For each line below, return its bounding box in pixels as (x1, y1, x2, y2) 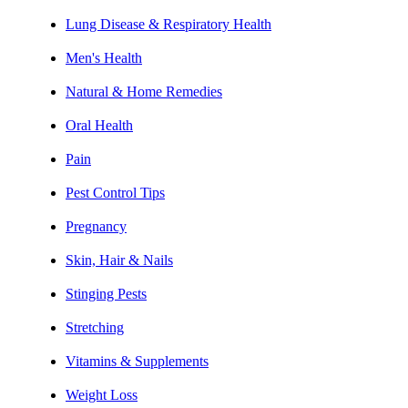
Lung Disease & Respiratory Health (66, 15, 271, 32)
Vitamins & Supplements (66, 352, 209, 369)
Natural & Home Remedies (66, 83, 222, 99)
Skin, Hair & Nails (66, 251, 173, 268)
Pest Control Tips (66, 184, 165, 200)
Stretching (66, 319, 124, 335)
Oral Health (66, 117, 133, 133)
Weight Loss (66, 386, 138, 403)
